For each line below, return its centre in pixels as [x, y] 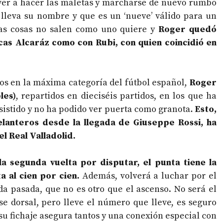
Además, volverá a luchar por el [148, 176]
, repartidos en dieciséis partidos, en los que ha [116, 96]
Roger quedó [188, 30]
